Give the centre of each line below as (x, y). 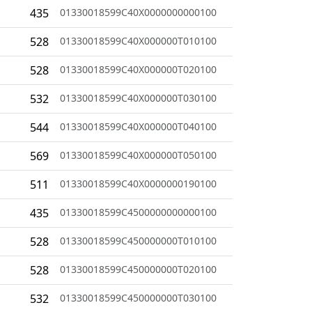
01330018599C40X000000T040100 (138, 126)
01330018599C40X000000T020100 (138, 69)
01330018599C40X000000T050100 (138, 155)
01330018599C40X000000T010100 (138, 40)
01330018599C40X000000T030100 (138, 97)
